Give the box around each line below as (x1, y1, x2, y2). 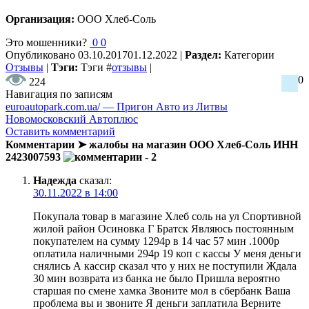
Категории (224, 48, 275, 61)
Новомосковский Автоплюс (6, 112, 138, 125)
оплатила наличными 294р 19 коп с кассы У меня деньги (33, 247, 301, 259)
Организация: (6, 12, 77, 25)
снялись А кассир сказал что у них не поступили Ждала (33, 259, 297, 272)
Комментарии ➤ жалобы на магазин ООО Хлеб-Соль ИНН (6, 138, 298, 150)
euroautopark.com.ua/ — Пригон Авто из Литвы (6, 100, 228, 112)
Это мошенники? (6, 36, 87, 48)
